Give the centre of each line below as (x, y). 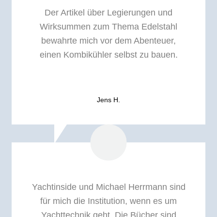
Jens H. (108, 100)
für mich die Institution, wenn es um (108, 201)
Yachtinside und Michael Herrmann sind (108, 187)
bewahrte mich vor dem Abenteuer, (108, 41)
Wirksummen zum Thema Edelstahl (108, 27)
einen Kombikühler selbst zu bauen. (108, 55)
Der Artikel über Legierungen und (108, 13)
